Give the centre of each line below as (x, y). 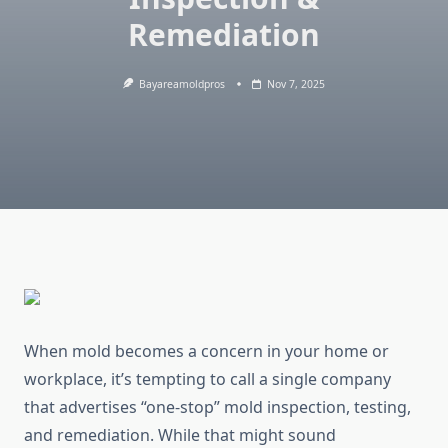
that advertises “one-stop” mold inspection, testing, (217, 407)
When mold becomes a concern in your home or (206, 351)
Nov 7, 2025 (296, 84)
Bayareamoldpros (182, 84)
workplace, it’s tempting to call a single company (207, 379)
